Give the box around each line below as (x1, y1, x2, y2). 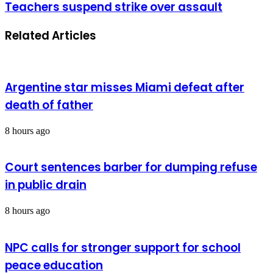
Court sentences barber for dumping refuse (5, 159, 257, 176)
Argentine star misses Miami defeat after (5, 79, 244, 96)
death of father (5, 96, 93, 113)
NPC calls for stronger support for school (5, 239, 241, 256)
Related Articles (5, 27, 96, 44)
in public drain (5, 177, 87, 194)
